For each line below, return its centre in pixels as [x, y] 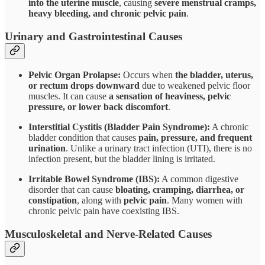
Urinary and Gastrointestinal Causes [93, 36]
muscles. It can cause [69, 96]
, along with [100, 201]
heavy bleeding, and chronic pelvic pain [107, 13]
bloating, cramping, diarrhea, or [180, 190]
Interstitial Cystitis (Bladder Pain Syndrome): [119, 127]
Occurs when [148, 75]
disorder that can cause [72, 190]
